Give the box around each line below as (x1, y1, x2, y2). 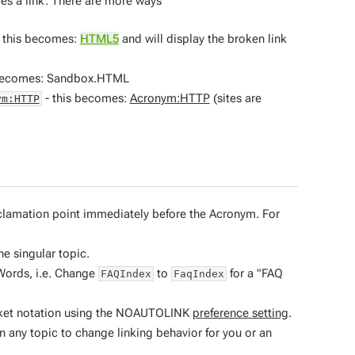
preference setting (192, 306, 288, 320)
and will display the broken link (118, 31, 287, 46)
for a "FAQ (226, 266, 283, 281)
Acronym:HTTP (129, 90, 210, 105)
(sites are (209, 90, 261, 105)
